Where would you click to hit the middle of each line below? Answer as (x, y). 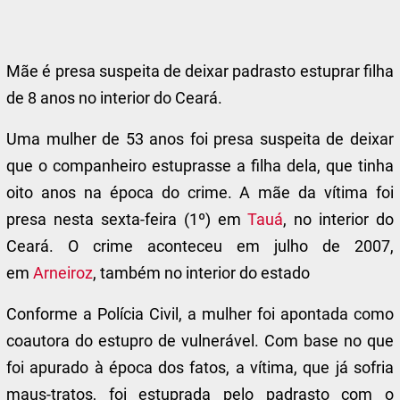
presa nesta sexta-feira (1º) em (127, 219)
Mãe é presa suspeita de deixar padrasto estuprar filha (200, 71)
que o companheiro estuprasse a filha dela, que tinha (200, 166)
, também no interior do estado (202, 273)
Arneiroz (63, 273)
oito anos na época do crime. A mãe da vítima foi (200, 192)
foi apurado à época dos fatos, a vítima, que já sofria (200, 367)
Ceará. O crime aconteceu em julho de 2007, (200, 246)
